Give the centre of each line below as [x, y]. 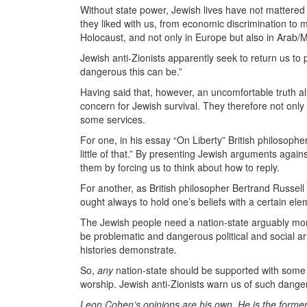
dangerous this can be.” [133, 71]
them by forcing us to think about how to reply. [181, 167]
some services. [114, 119]
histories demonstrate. [130, 249]
